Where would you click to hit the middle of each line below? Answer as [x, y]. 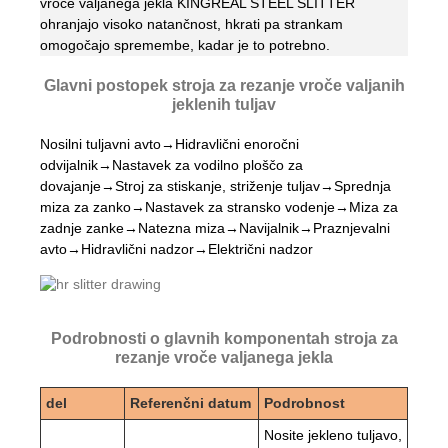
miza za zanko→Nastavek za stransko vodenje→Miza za [219, 206]
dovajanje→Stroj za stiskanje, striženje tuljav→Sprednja [215, 185]
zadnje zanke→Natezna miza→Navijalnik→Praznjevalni [215, 227]
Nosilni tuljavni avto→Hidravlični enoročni [169, 143]
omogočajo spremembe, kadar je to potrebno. [185, 44]
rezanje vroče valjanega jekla [224, 357]
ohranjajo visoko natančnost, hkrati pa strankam [191, 23]
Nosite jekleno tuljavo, [333, 434]
